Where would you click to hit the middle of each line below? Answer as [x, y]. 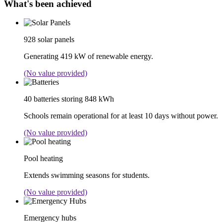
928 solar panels [49, 40]
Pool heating [43, 159]
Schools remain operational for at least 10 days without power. [121, 116]
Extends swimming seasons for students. [87, 175]
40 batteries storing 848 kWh [69, 99]
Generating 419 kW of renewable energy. [88, 56]
